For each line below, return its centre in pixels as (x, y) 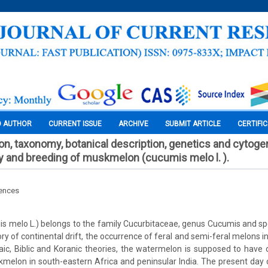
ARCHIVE (133, 124)
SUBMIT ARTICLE (193, 124)
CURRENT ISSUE (75, 124)
